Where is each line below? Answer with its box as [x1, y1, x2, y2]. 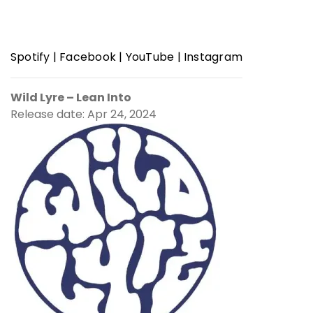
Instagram [184, 48, 243, 65]
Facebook [59, 48, 119, 65]
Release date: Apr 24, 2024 [10, 105, 156, 122]
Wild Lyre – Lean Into [10, 89, 131, 105]
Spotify [10, 48, 53, 65]
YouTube [125, 48, 177, 65]
